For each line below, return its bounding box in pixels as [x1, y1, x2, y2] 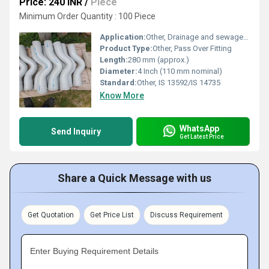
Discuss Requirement [150, 211, 223, 219]
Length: [100, 55, 128, 64]
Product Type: [100, 44, 153, 53]
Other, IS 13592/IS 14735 [137, 78, 220, 87]
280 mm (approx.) [128, 55, 189, 64]
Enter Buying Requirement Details [30, 246, 159, 256]
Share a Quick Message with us [58, 172, 211, 184]
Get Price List [90, 211, 134, 219]
